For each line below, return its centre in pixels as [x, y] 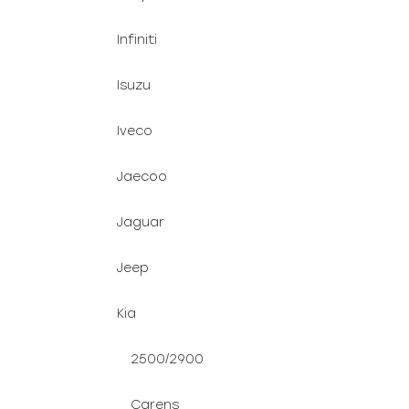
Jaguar [141, 222]
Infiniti [137, 40]
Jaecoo [142, 177]
